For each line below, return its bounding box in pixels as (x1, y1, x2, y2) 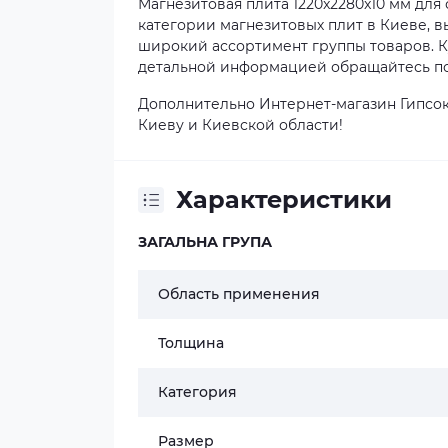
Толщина (158, 334, 224, 352)
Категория (158, 383, 237, 401)
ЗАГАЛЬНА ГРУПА (138, 233, 272, 251)
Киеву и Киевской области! (138, 116, 343, 134)
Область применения (158, 285, 320, 303)
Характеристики (176, 185, 392, 214)
